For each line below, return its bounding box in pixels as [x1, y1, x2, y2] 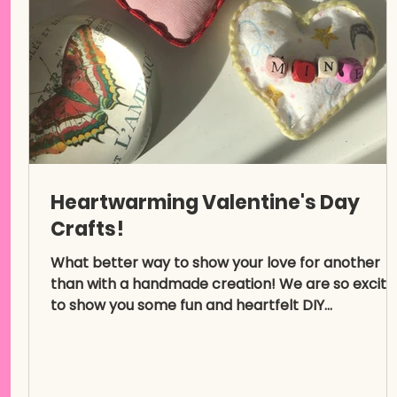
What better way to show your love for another [51, 253, 380, 273]
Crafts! [51, 215, 124, 243]
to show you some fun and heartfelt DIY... [51, 295, 332, 315]
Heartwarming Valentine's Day [51, 189, 360, 216]
